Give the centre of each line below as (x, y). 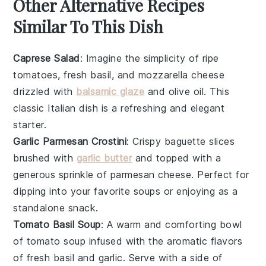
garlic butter (104, 158)
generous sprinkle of (62, 174)
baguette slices (199, 141)
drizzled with (45, 91)
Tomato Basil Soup (57, 224)
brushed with (45, 158)
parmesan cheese (151, 174)
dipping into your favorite (73, 191)
